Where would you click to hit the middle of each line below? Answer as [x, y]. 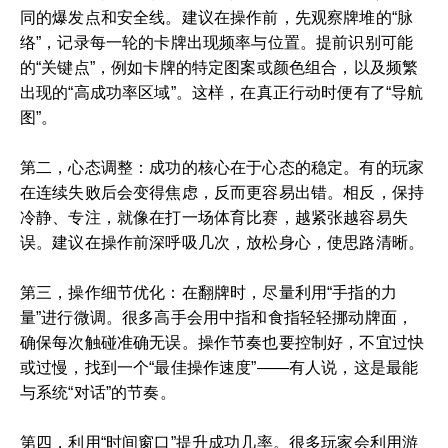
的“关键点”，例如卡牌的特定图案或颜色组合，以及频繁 [219, 67]
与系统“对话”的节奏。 [98, 392]
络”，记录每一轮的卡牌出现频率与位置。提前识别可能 [217, 42]
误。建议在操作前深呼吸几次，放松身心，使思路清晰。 [222, 242]
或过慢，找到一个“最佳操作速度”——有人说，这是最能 [219, 367]
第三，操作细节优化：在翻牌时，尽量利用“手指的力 [208, 292]
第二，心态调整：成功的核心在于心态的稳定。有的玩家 [222, 167]
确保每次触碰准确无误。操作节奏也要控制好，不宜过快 [222, 342]
